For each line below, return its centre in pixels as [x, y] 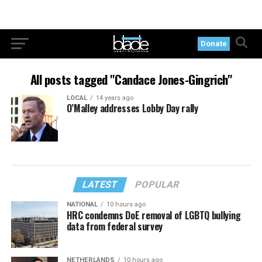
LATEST [101, 185]
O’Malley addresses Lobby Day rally [132, 108]
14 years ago [114, 98]
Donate [214, 44]
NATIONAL [82, 204]
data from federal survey [114, 226]
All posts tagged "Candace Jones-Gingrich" [131, 79]
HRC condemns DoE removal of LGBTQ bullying [154, 215]
